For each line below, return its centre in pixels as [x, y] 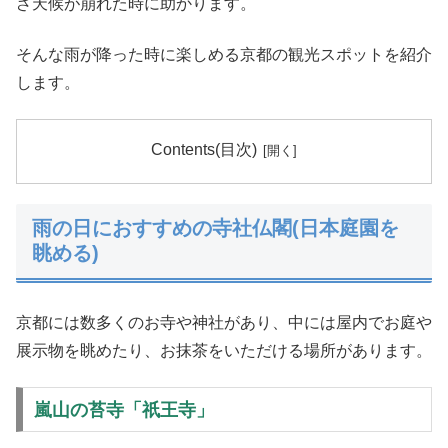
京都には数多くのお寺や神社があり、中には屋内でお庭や [224, 322]
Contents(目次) [203, 150]
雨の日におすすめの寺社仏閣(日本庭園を [215, 228]
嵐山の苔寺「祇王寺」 [123, 409]
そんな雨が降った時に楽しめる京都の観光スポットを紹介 [224, 54]
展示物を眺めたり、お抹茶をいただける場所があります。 [224, 350]
